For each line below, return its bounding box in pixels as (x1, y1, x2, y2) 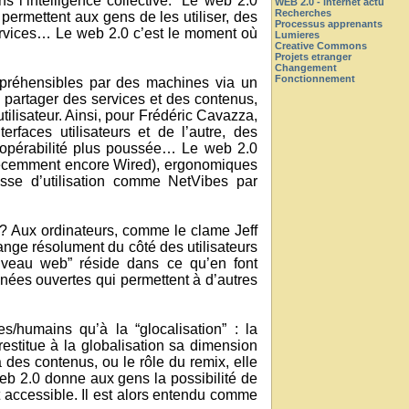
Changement (275, 62, 337, 73)
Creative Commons (275, 40, 367, 51)
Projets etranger (275, 51, 351, 62)
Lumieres (275, 29, 320, 40)
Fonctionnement (275, 73, 355, 84)
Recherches (275, 7, 331, 18)
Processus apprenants (275, 18, 383, 29)
